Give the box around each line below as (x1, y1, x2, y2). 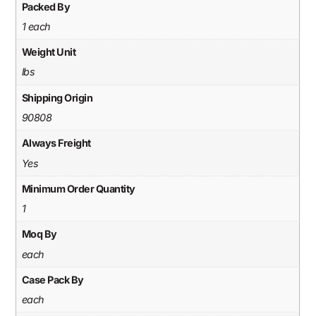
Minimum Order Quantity (21, 182, 135, 195)
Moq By (21, 228, 57, 241)
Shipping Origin (21, 91, 93, 104)
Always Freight (21, 137, 91, 150)
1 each (21, 20, 51, 32)
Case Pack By (21, 274, 84, 286)
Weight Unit (21, 46, 76, 59)
